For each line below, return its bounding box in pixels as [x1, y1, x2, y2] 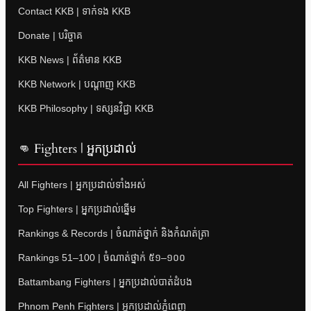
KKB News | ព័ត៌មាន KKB [18, 54, 121, 66]
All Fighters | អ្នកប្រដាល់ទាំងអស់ [18, 179, 146, 191]
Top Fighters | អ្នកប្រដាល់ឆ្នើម [18, 203, 136, 215]
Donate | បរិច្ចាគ [18, 30, 83, 42]
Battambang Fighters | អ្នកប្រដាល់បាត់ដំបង [18, 276, 192, 288]
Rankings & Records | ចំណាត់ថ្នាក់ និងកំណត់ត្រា [18, 228, 210, 239]
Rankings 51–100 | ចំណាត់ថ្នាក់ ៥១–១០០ [18, 252, 185, 264]
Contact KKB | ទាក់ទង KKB [18, 6, 131, 17]
